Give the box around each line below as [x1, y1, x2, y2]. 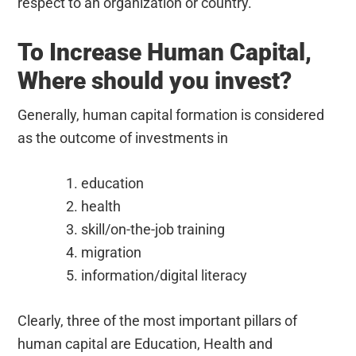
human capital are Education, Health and [17, 335, 273, 352]
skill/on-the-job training [81, 220, 226, 238]
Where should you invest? [17, 66, 292, 95]
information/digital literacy [81, 266, 248, 284]
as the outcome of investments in [17, 129, 229, 146]
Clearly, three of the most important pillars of [17, 311, 298, 329]
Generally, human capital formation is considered [17, 106, 325, 123]
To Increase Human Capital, [17, 37, 312, 66]
